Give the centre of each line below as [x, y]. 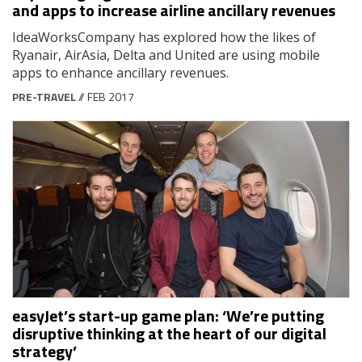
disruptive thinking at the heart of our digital [169, 334]
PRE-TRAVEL [44, 96]
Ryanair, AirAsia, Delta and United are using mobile [166, 55]
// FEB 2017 [105, 96]
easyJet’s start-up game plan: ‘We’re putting [168, 316]
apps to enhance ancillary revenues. [120, 72]
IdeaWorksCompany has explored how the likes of [164, 37]
